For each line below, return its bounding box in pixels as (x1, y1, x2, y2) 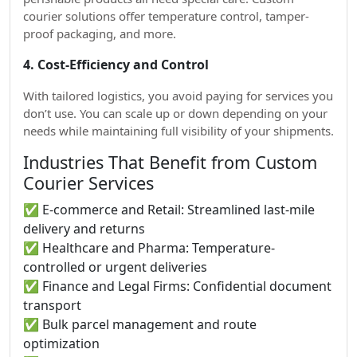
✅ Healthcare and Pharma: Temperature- (23, 239, 275, 257)
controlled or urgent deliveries (23, 258, 207, 276)
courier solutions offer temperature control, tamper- (23, 8, 309, 24)
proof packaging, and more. (23, 25, 176, 41)
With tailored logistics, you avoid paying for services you (23, 88, 333, 104)
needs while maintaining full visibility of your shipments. (23, 123, 334, 139)
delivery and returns (23, 220, 145, 237)
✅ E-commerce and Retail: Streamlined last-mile (23, 201, 315, 218)
